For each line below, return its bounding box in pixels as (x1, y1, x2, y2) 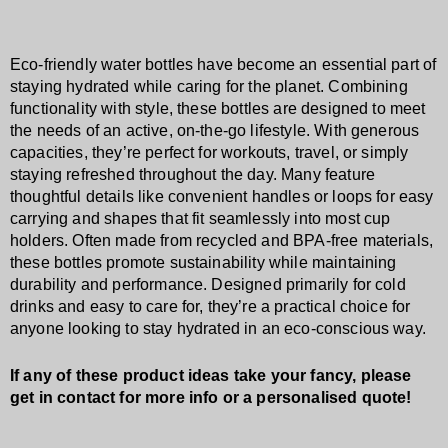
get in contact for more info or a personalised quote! (10, 389, 412, 407)
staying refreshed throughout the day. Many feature (10, 166, 376, 184)
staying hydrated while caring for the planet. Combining (10, 78, 408, 96)
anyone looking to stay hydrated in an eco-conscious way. (10, 320, 426, 338)
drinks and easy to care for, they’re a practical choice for (10, 298, 411, 316)
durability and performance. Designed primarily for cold (10, 276, 406, 294)
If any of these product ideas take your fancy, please (10, 367, 412, 385)
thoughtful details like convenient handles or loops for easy (10, 188, 434, 206)
